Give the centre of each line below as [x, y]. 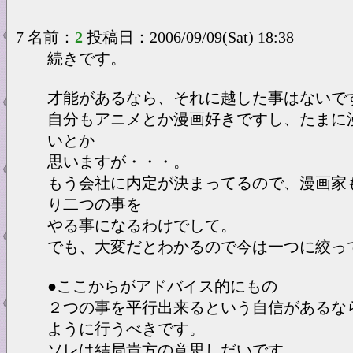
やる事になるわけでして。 [142, 225]
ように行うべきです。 [126, 329]
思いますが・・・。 [118, 162]
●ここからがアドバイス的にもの [162, 286]
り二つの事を [95, 204]
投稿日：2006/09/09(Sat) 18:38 [190, 37]
